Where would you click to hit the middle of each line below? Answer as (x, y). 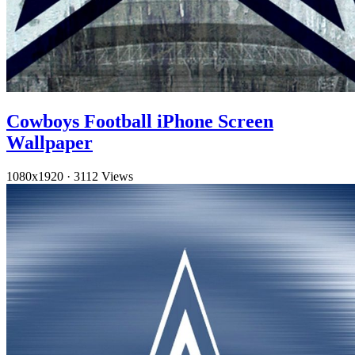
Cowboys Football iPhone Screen (140, 121)
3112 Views (103, 176)
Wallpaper (50, 142)
